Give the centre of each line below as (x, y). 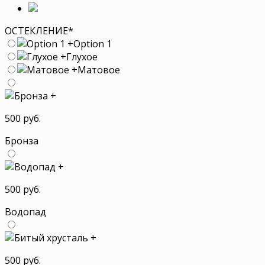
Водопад (25, 211)
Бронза (22, 140)
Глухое (82, 56)
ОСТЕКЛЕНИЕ (36, 30)
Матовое (99, 70)
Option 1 (93, 43)
